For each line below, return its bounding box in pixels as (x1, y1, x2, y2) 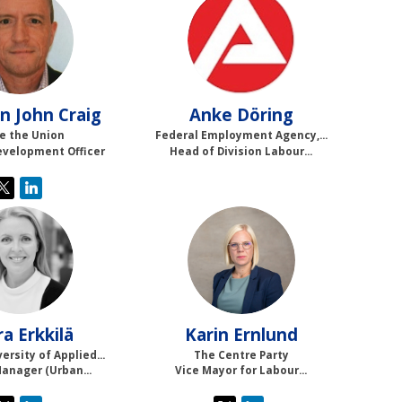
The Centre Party (193, 347, 289, 362)
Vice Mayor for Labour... (175, 363, 308, 378)
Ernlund (232, 322, 298, 345)
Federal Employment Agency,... (154, 128, 328, 143)
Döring (236, 103, 293, 127)
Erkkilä (18, 322, 74, 345)
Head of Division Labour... (170, 144, 313, 158)
